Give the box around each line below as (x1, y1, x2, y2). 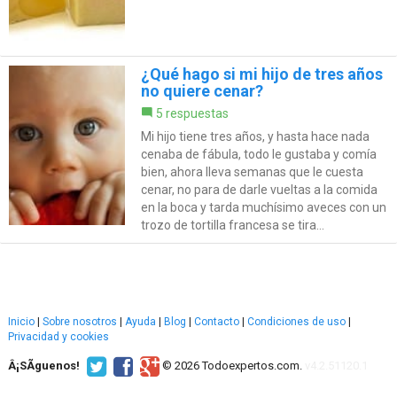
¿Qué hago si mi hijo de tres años (140, 65, 383, 84)
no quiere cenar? (140, 82, 263, 101)
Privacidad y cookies (8, 331, 109, 344)
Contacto (194, 315, 239, 329)
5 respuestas (155, 106, 229, 121)
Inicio (8, 315, 35, 329)
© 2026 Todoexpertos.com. (162, 358, 302, 372)
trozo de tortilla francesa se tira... (140, 218, 324, 233)
